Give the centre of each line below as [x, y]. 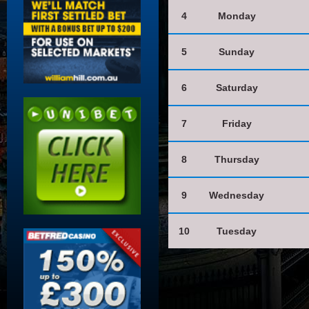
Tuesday [237, 231]
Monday [237, 16]
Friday [237, 123]
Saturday [237, 88]
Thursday [237, 159]
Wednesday [237, 195]
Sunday [237, 52]
